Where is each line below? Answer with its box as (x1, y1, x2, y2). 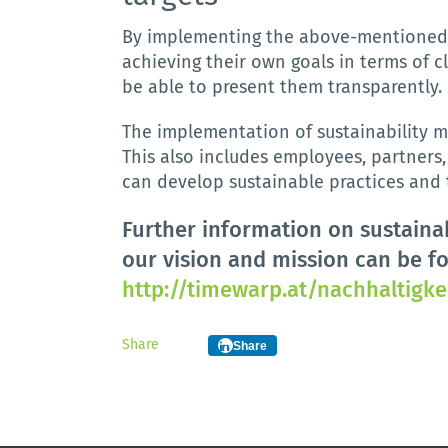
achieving (122, 51, 202, 73)
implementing (147, 26, 262, 48)
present (212, 76, 276, 98)
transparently (328, 76, 439, 98)
